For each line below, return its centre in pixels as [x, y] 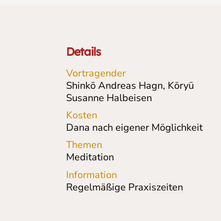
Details [83, 51]
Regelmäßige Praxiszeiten [125, 187]
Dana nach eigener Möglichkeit [135, 127]
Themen [84, 145]
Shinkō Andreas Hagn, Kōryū [130, 85]
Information [92, 175]
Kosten [82, 115]
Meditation [90, 157]
